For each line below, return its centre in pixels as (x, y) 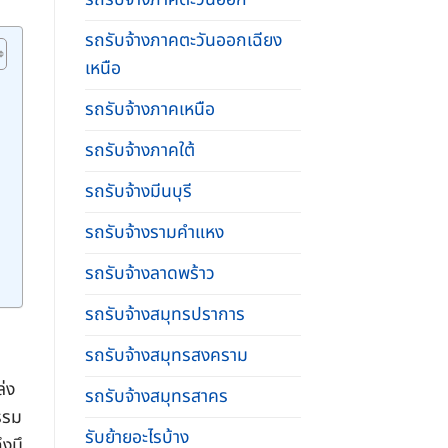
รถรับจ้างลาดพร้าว (149, 273)
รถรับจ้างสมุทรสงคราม (166, 355)
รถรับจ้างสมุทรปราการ (164, 314)
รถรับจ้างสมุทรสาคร (156, 396)
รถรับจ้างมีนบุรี (138, 191)
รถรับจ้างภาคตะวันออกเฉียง (183, 40)
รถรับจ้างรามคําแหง (154, 232)
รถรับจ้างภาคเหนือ (149, 109)
